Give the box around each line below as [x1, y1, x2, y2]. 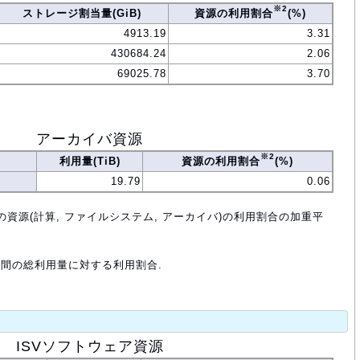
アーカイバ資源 [36, 130, 143, 147]
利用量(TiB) [59, 154, 121, 167]
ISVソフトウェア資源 [15, 338, 164, 355]
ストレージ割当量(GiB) [22, 6, 141, 19]
